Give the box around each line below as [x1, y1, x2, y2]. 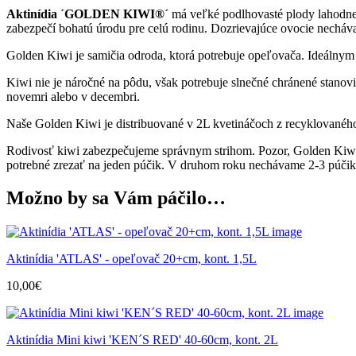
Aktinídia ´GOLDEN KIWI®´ [6, 6, 172, 21]
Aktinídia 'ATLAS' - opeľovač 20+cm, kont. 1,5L [6, 252, 257, 266]
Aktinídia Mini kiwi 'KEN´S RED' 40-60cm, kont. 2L [6, 333, 278, 347]
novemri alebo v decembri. [6, 89, 140, 103]
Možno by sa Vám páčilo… [6, 188, 226, 209]
